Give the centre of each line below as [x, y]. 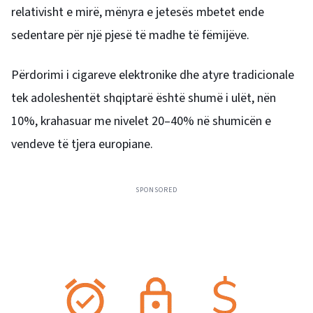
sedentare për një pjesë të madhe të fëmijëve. [130, 35]
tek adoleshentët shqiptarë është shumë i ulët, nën [144, 98]
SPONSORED [156, 190]
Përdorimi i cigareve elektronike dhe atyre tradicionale [153, 75]
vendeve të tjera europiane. [82, 144]
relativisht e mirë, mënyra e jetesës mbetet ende [138, 12]
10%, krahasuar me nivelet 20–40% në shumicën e [141, 121]
